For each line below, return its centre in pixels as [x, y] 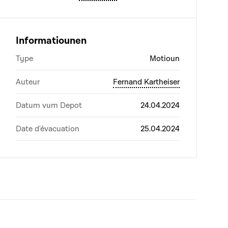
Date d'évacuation [48, 129]
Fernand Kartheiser [146, 82]
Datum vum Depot [49, 105]
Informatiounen [51, 41]
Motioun [165, 59]
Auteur [28, 82]
